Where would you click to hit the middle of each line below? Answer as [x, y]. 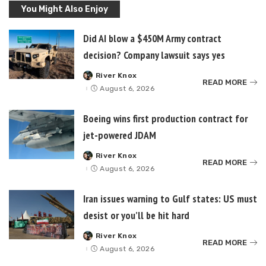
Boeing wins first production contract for [165, 119]
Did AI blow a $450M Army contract [152, 39]
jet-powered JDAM [120, 135]
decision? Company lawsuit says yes [154, 55]
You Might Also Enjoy [64, 9]
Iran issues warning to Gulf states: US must [170, 199]
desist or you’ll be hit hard [136, 216]
